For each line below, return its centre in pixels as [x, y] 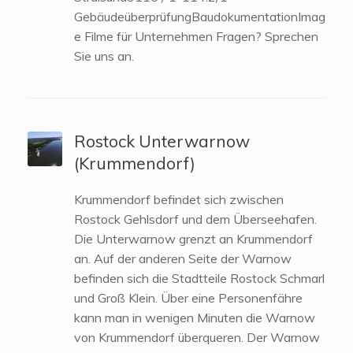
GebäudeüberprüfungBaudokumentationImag [199, 16]
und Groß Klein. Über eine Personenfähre [188, 297]
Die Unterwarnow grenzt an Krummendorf [193, 238]
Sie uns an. [104, 56]
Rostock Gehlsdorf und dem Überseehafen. [195, 219]
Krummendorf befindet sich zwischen [178, 199]
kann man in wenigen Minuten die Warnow [194, 317]
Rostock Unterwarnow [162, 141]
